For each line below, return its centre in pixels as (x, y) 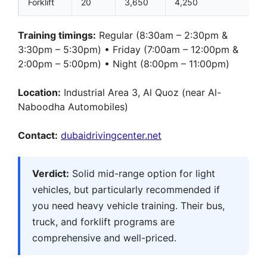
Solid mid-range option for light (142, 173)
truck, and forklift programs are (103, 221)
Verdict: (51, 173)
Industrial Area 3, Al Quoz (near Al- (141, 92)
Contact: (38, 135)
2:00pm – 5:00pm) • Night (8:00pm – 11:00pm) (124, 63)
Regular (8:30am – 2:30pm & (162, 35)
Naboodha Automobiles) (73, 106)
